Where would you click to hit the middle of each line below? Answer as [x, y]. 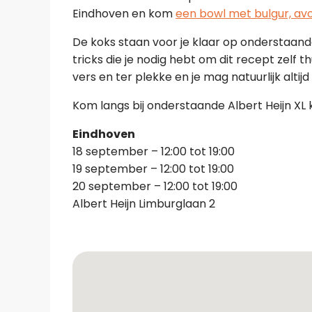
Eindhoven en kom [124, 14]
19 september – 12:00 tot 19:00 [153, 169]
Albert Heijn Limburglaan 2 [144, 204]
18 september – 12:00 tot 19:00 [154, 151]
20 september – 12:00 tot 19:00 [155, 186]
